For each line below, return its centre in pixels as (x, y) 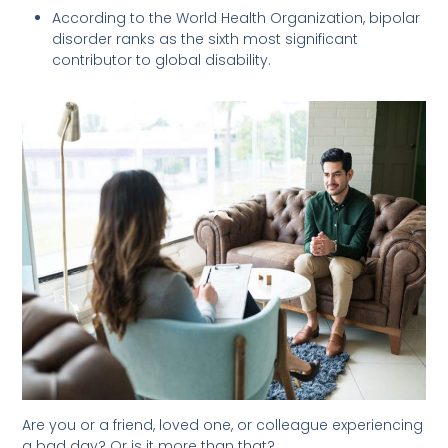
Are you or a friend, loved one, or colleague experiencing (223, 425)
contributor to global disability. (162, 60)
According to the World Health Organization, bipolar (236, 18)
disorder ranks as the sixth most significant (205, 39)
